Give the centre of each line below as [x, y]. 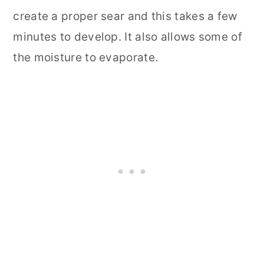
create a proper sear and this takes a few [125, 16]
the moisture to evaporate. [86, 57]
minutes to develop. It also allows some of [128, 37]
